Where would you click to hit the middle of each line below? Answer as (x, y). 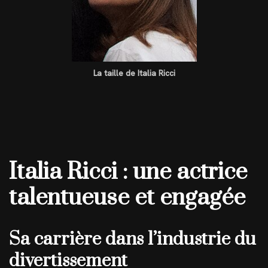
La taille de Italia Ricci (134, 73)
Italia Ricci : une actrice (128, 172)
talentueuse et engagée (127, 197)
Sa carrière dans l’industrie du (133, 239)
